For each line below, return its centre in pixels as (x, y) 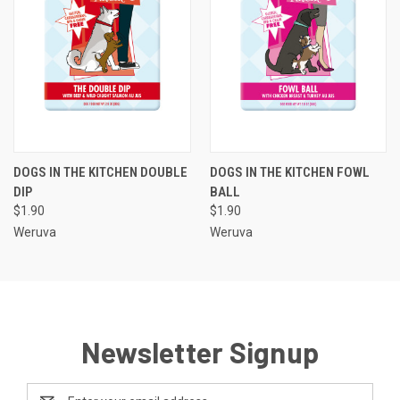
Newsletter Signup (200, 352)
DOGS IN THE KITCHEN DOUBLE (100, 173)
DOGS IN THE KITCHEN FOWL (289, 173)
